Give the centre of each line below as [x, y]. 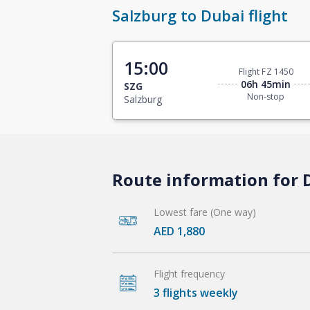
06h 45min [266, 84]
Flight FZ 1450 [266, 72]
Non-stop [266, 97]
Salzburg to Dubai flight [200, 16]
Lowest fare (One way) [205, 212]
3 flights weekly [196, 292]
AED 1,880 [179, 231]
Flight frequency [189, 273]
